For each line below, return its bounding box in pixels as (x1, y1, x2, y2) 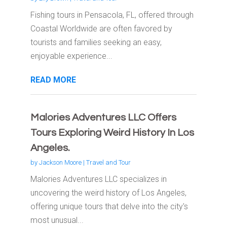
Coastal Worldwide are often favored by (30, 24, 172, 34)
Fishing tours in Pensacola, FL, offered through (30, 10, 194, 20)
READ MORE (30, 75, 76, 85)
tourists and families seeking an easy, (30, 37, 162, 48)
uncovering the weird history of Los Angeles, (30, 188, 186, 198)
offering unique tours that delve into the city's (30, 202, 188, 212)
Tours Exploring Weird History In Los (30, 128, 194, 138)
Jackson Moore (39, 159, 82, 167)
